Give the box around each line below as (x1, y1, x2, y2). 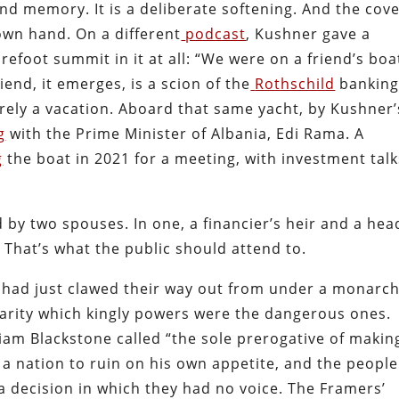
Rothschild (255, 74, 336, 94)
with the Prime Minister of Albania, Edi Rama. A (5, 124, 365, 144)
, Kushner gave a (246, 24, 371, 45)
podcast (185, 24, 247, 45)
